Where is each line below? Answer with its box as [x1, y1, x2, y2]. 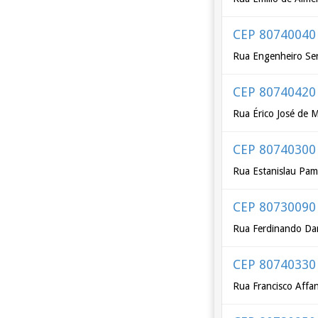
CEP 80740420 [233, 84, 317, 99]
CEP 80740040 [233, 27, 317, 42]
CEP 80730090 [233, 199, 317, 214]
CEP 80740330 [233, 257, 317, 272]
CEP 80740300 [233, 142, 317, 157]
